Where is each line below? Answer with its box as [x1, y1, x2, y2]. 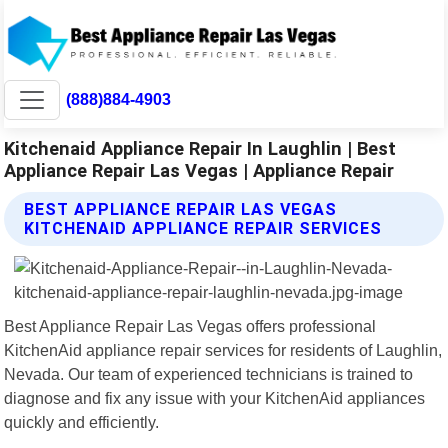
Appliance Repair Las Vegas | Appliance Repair [4, 159, 395, 181]
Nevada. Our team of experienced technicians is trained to [4, 364, 414, 383]
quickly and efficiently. [4, 412, 160, 431]
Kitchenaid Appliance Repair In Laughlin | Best [4, 137, 397, 159]
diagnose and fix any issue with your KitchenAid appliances [4, 388, 426, 407]
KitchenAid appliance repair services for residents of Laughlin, [4, 340, 443, 359]
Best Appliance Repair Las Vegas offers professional [4, 316, 377, 335]
